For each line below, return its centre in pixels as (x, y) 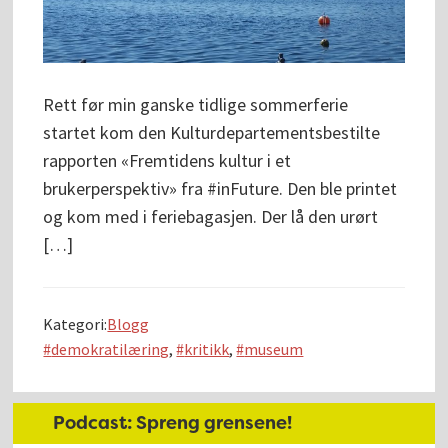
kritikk (207, 349)
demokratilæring (110, 349)
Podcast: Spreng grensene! (173, 423)
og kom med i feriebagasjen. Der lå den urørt (211, 217)
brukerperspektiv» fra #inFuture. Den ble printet (220, 189)
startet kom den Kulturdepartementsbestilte (212, 133)
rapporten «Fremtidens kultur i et (167, 161)
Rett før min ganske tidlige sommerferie (196, 105)
